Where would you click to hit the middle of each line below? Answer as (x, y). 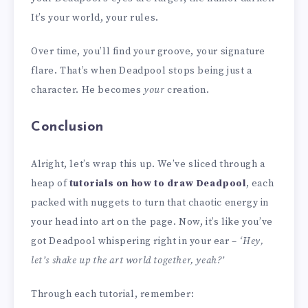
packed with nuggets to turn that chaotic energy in (150, 203)
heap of (50, 184)
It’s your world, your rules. (95, 18)
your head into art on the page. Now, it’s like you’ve (152, 222)
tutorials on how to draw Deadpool (157, 184)
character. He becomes (88, 90)
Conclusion (67, 128)
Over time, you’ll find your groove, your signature (148, 51)
